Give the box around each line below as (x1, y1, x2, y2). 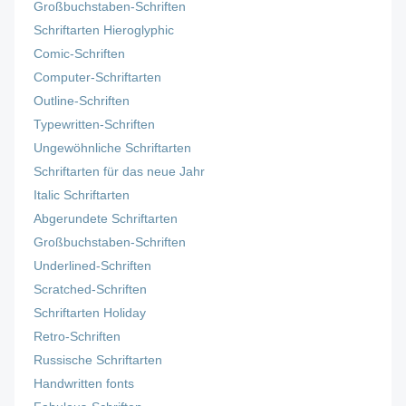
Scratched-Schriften (34, 283, 148, 297)
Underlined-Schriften (34, 259, 152, 274)
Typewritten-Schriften (34, 118, 156, 132)
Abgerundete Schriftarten (34, 212, 179, 227)
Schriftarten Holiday (34, 306, 147, 321)
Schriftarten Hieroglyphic (34, 24, 175, 38)
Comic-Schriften (34, 47, 126, 62)
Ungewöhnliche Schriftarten (34, 141, 192, 156)
